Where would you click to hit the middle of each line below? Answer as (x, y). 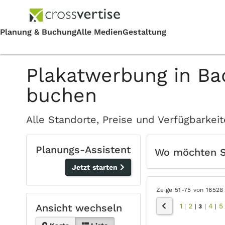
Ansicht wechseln (79, 208)
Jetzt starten (96, 167)
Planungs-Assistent (83, 150)
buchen (62, 95)
